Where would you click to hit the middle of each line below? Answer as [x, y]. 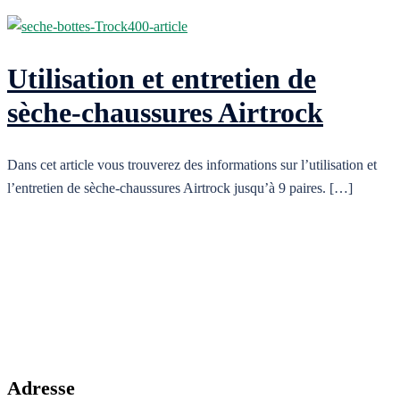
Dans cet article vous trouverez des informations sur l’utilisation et [192, 164]
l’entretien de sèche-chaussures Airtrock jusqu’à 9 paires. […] [180, 187]
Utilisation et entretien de [162, 79]
